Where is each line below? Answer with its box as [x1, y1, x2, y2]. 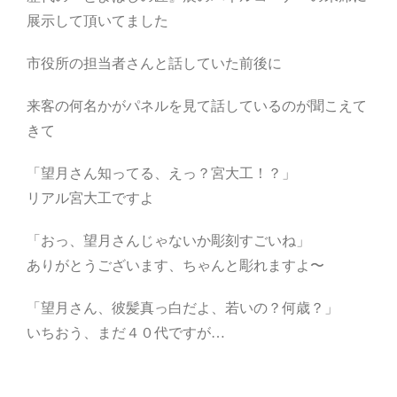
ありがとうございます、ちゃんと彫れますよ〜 [27, 258, 324, 274]
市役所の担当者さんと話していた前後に [27, 56, 282, 72]
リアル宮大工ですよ [27, 191, 154, 206]
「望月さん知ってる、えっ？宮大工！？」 [27, 166, 296, 182]
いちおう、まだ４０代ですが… [27, 325, 225, 341]
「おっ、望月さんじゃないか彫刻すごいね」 [27, 233, 310, 249]
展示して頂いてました [27, 13, 168, 29]
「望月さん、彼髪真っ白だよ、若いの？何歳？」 [27, 300, 339, 316]
